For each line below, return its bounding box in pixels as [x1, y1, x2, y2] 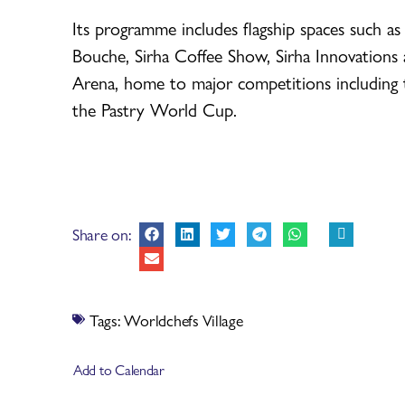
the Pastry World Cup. [72, 95, 237, 122]
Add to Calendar [73, 358, 165, 380]
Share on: [72, 221, 131, 245]
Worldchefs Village [124, 307, 243, 331]
